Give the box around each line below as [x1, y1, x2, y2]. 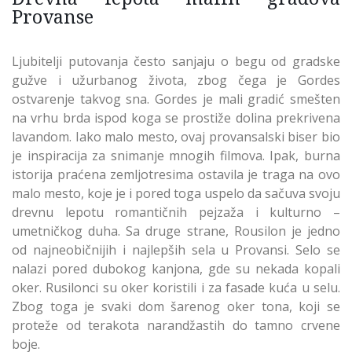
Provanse [12, 3, 93, 29]
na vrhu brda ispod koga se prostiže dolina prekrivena [12, 108, 340, 126]
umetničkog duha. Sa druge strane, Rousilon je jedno [12, 222, 340, 240]
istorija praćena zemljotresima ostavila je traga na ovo [12, 165, 340, 183]
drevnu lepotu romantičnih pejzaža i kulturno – [12, 203, 340, 221]
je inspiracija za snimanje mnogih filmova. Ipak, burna [12, 146, 340, 164]
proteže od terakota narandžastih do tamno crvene [12, 316, 340, 334]
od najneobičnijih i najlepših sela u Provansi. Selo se [12, 240, 340, 258]
